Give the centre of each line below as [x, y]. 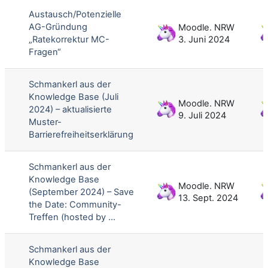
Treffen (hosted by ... [72, 217]
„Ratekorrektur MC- [69, 39]
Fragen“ [45, 52]
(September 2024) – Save [81, 192]
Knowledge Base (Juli [74, 97]
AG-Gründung [58, 27]
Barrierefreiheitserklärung [81, 134]
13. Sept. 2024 [208, 198]
